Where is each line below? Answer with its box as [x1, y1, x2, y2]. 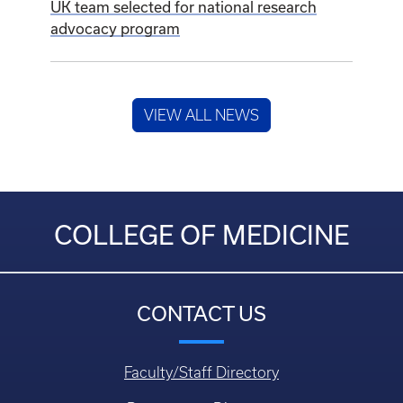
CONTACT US [137, 302, 266, 326]
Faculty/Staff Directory [124, 364, 279, 381]
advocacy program [50, 21, 180, 38]
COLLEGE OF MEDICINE [54, 220, 349, 251]
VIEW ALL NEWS [144, 107, 259, 124]
